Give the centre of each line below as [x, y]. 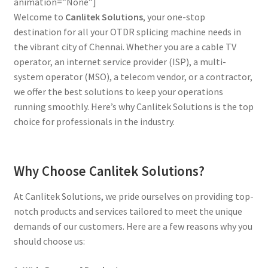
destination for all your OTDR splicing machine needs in [127, 32]
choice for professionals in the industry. [94, 122]
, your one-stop [174, 17]
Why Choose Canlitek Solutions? [109, 171]
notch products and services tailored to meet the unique [128, 211]
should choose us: [49, 241]
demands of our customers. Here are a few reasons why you [133, 226]
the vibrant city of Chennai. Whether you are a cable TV [125, 47]
